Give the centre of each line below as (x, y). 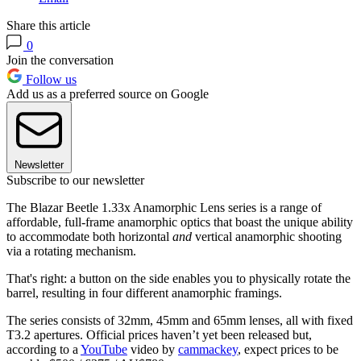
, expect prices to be (288, 350)
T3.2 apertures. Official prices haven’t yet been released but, (159, 335)
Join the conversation (60, 60)
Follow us (50, 80)
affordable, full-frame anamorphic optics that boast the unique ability (180, 222)
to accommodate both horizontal (89, 237)
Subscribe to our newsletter (75, 180)
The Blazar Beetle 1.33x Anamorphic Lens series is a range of (164, 208)
